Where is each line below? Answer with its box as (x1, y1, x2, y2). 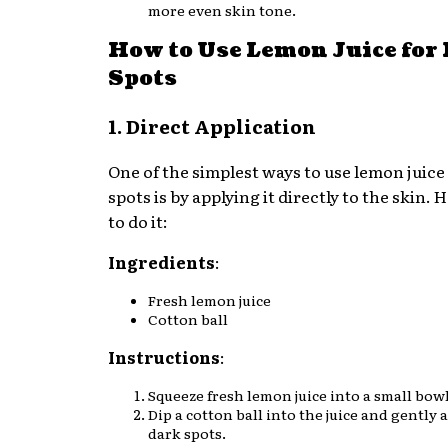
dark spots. (148, 423, 226, 444)
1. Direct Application (108, 111, 316, 140)
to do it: (108, 209, 168, 234)
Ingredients (108, 250, 215, 275)
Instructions (108, 345, 220, 370)
